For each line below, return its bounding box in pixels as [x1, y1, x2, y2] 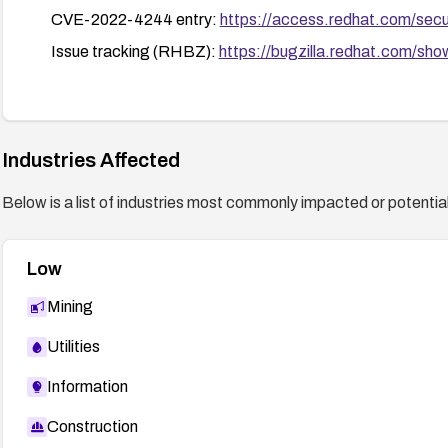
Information [46, 377, 128, 395]
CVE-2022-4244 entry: [50, 10, 220, 28]
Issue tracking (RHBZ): [50, 42, 219, 60]
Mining [46, 297, 93, 315]
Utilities [46, 337, 100, 355]
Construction [46, 417, 138, 435]
